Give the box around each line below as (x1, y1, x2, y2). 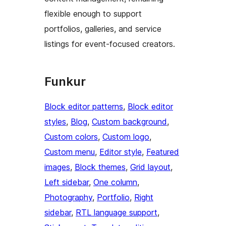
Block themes (75, 161, 126, 172)
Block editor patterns (44, 101, 123, 111)
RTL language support (76, 207, 157, 217)
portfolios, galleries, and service (44, 23, 161, 34)
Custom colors (44, 131, 98, 142)
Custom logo (102, 131, 149, 142)
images (44, 161, 70, 172)
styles (44, 116, 66, 127)
